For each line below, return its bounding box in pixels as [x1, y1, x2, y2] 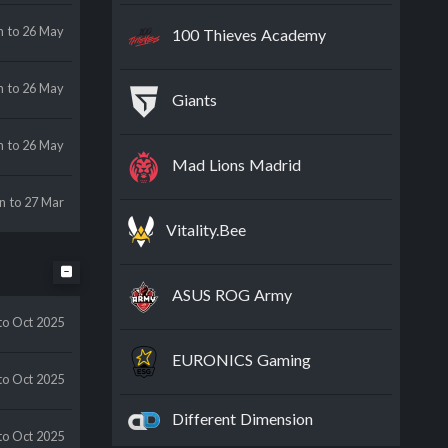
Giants [172, 90, 218, 110]
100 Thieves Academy [172, 25, 327, 45]
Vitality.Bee [166, 220, 247, 240]
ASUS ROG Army [172, 285, 293, 305]
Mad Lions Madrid [172, 155, 302, 175]
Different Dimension [172, 409, 314, 428]
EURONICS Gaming [172, 350, 312, 370]
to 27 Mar [10, 194, 65, 210]
